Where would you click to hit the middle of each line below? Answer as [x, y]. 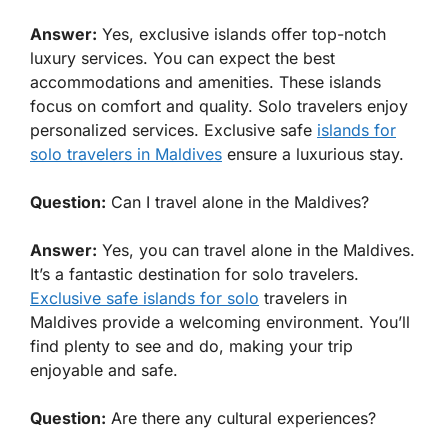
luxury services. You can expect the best [182, 58]
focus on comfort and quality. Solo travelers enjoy [219, 106]
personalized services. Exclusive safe [173, 130]
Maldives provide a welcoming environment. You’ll [220, 322]
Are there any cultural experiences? [241, 418]
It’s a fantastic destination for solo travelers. [194, 274]
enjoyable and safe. [104, 370]
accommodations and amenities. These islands [205, 82]
